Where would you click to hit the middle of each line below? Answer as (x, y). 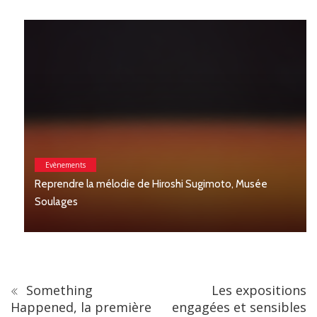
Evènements (52, 165)
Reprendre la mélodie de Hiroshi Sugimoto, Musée (138, 184)
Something (58, 290)
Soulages (45, 202)
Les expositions (259, 290)
